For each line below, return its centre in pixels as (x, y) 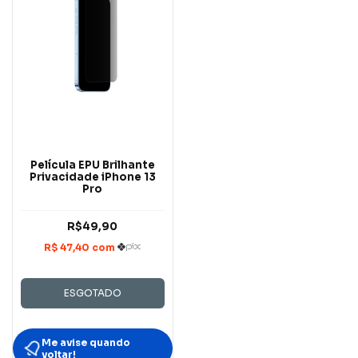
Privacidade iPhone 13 (92, 177)
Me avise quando (86, 342)
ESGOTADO (92, 292)
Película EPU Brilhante (92, 165)
